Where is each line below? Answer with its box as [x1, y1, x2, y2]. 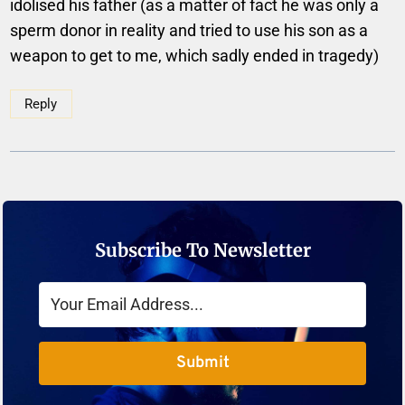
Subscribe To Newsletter [94, 239, 311, 262]
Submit [175, 353, 230, 374]
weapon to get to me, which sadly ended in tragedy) [10, 45, 380, 65]
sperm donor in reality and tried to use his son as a [10, 20, 369, 40]
